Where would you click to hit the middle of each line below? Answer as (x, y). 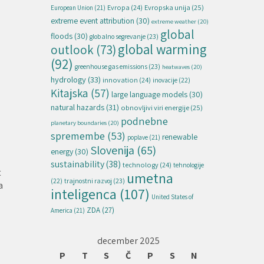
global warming (162, 49)
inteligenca (84, 194)
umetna (150, 178)
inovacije (165, 80)
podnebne (144, 121)
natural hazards (77, 107)
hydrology (68, 79)
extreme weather (174, 21)
